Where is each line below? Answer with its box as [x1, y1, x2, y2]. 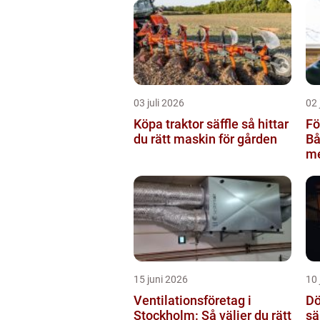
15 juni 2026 [134, 273, 188, 285]
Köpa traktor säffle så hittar [134, 116, 241, 131]
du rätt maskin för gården [134, 131, 277, 146]
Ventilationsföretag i [134, 292, 251, 308]
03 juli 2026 [134, 96, 184, 109]
